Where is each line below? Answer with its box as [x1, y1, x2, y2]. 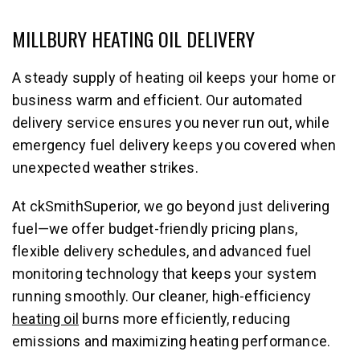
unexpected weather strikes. [12, 158, 198, 176]
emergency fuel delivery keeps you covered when [12, 136, 337, 153]
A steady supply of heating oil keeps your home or [12, 68, 336, 86]
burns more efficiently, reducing [78, 309, 290, 327]
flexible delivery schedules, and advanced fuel [12, 242, 312, 260]
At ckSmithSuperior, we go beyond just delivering [12, 197, 330, 215]
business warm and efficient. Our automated [12, 91, 303, 108]
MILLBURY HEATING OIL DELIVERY [12, 23, 255, 53]
